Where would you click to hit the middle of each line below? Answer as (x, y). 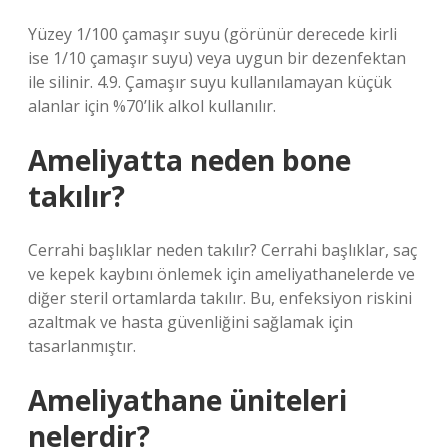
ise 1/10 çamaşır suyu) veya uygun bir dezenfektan (217, 58)
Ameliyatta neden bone (189, 160)
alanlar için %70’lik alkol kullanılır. (152, 106)
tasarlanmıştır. (82, 346)
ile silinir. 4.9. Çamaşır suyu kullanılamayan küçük (210, 82)
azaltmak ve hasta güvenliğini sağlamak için (190, 322)
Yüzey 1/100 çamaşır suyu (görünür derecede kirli (212, 34)
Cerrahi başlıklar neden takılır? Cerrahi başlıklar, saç (222, 250)
